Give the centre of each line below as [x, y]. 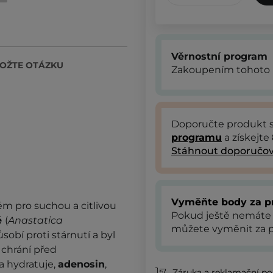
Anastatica [35, 220]
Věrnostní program [219, 56]
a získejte [247, 137]
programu [197, 137]
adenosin [81, 264]
